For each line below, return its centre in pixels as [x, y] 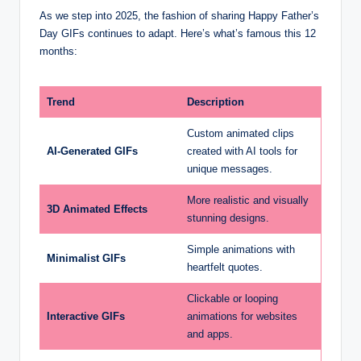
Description [216, 102]
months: [58, 52]
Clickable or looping [232, 299]
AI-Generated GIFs [92, 151]
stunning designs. [228, 218]
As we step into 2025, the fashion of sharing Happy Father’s [179, 16]
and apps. [210, 334]
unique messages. [230, 169]
